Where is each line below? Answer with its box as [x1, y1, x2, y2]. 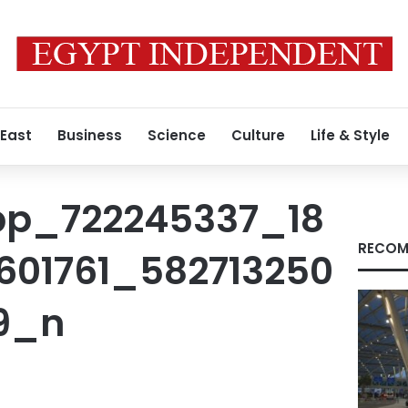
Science [148, 126, 206, 145]
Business [57, 126, 122, 145]
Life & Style [311, 126, 390, 145]
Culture [231, 126, 285, 145]
